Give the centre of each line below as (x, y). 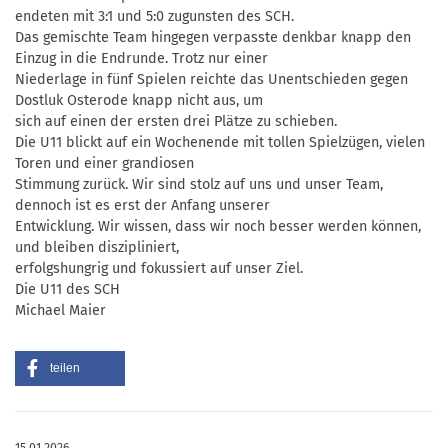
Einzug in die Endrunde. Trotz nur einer (141, 58)
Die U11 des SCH (67, 289)
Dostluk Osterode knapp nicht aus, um (139, 100)
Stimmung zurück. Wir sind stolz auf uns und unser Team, (199, 184)
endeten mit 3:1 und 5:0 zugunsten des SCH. (154, 16)
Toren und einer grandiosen (104, 163)
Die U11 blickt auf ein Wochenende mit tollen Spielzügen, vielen (220, 142)
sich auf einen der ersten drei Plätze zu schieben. (176, 121)
